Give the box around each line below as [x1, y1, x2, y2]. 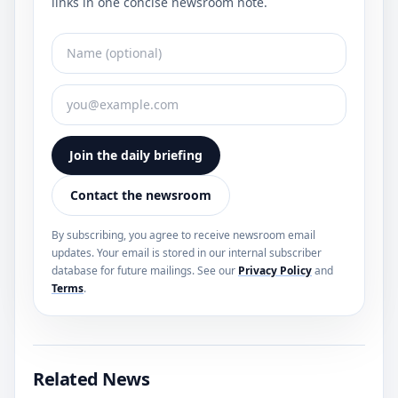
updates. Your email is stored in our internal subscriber [52, 244, 322, 260]
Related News [33, 366, 149, 391]
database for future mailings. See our [52, 262, 235, 278]
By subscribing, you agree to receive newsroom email [52, 227, 315, 243]
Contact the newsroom [70, 186, 211, 203]
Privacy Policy [238, 262, 312, 278]
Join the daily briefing [69, 146, 203, 163]
